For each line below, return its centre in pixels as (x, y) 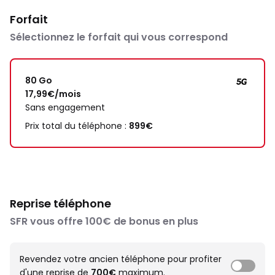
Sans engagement (65, 107)
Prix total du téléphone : (77, 126)
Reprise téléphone (60, 203)
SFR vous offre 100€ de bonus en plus (104, 221)
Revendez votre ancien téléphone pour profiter (121, 259)
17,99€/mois (53, 94)
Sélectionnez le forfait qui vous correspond (119, 37)
